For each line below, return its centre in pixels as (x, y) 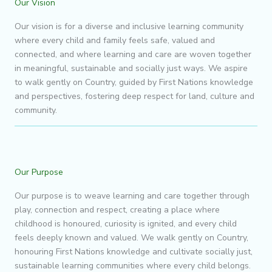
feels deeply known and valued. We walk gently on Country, (131, 237)
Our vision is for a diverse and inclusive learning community (129, 26)
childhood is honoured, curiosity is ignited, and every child (126, 223)
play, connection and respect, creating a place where (117, 209)
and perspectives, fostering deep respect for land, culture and (134, 96)
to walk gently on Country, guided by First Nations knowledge (134, 82)
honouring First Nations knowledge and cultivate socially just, (134, 251)
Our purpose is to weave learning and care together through (132, 195)
